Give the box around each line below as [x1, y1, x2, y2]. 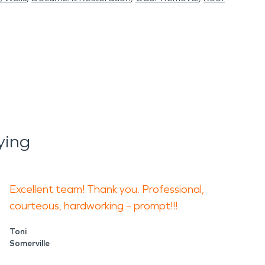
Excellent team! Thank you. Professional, [9, 183, 204, 196]
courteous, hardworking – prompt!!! [9, 199, 177, 212]
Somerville [9, 238, 50, 248]
